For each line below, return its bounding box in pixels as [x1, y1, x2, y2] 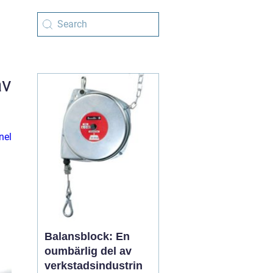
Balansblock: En [44, 230, 130, 243]
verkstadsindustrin [44, 260, 143, 272]
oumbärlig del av [44, 245, 132, 257]
